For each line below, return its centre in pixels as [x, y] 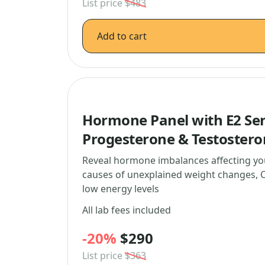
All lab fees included [127, 210]
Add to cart [122, 36]
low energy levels [121, 189]
